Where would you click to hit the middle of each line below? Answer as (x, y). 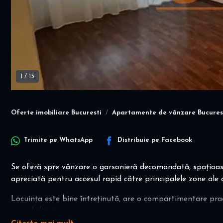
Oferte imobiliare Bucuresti (56, 113)
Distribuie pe (139, 140)
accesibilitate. (35, 211)
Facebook (177, 140)
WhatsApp (76, 140)
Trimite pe (42, 140)
